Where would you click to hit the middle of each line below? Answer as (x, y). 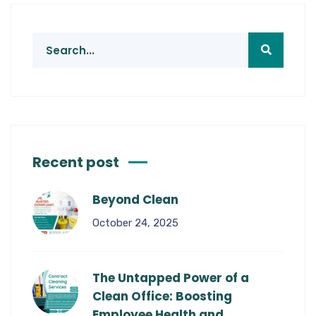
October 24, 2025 (135, 223)
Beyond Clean (135, 200)
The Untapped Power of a (171, 278)
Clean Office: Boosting (162, 296)
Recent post (76, 162)
